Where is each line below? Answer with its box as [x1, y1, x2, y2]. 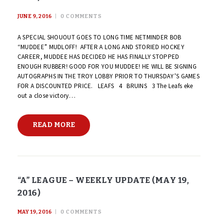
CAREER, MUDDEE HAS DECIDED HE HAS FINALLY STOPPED [17, 53, 180, 61]
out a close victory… [17, 91, 75, 100]
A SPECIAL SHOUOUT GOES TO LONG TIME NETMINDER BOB [17, 33, 182, 42]
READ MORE [32, 120, 75, 129]
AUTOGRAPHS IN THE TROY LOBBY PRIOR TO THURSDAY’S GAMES [17, 72, 200, 81]
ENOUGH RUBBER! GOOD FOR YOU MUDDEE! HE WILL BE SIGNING [17, 62, 197, 71]
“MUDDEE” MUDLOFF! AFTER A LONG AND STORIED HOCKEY [17, 43, 184, 52]
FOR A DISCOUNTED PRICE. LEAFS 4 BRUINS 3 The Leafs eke [17, 82, 193, 91]
